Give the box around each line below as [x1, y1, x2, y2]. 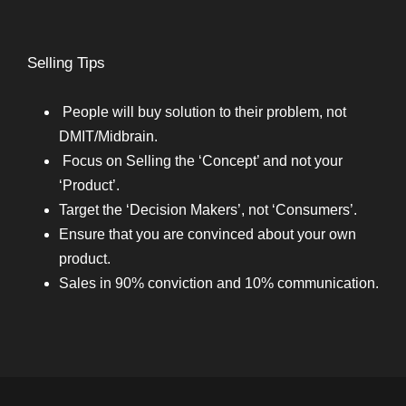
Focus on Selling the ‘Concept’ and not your [59, 153, 343, 169]
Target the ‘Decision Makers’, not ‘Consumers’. [59, 202, 357, 217]
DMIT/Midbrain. [59, 129, 158, 144]
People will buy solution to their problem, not [59, 104, 346, 120]
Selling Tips [27, 54, 105, 72]
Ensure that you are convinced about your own [59, 227, 356, 242]
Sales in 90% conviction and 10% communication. [59, 275, 379, 291]
